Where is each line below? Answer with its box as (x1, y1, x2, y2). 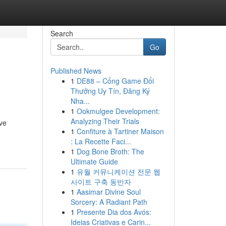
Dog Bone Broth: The (76, 146, 144, 156)
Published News (50, 66, 101, 76)
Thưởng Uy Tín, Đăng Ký (70, 86, 150, 96)
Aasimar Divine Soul (76, 187, 141, 197)
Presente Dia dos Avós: (76, 207, 151, 217)
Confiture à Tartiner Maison (76, 126, 164, 136)
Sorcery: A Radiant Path (70, 197, 147, 207)
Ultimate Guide (70, 156, 118, 166)
